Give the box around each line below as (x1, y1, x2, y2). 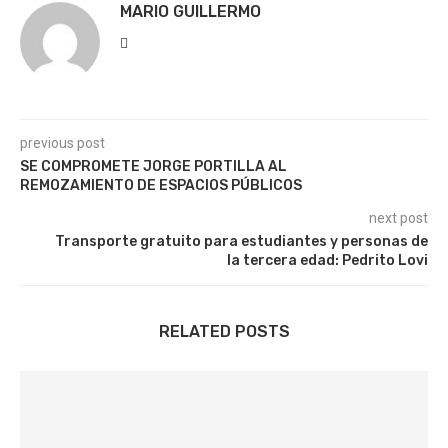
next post (369, 210, 428, 226)
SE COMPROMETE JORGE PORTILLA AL (20, 158, 287, 175)
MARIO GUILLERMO (120, 2, 261, 21)
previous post (20, 135, 105, 151)
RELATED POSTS (158, 322, 290, 341)
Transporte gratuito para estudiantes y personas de (55, 233, 428, 250)
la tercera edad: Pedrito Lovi (227, 252, 428, 269)
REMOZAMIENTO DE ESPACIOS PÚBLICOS (20, 177, 302, 194)
